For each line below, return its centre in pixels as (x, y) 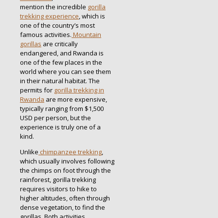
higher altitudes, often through (65, 198)
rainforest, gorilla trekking (58, 179)
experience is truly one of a (60, 127)
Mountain (86, 34)
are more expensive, (76, 99)
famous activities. (46, 34)
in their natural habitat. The (60, 81)
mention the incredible (54, 7)
